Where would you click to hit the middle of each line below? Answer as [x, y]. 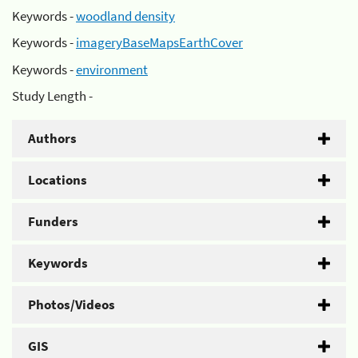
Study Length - [52, 96]
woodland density [125, 16]
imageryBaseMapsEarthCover [159, 42]
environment [112, 69]
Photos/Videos [72, 304]
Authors [52, 138]
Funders [53, 221]
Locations [58, 180]
